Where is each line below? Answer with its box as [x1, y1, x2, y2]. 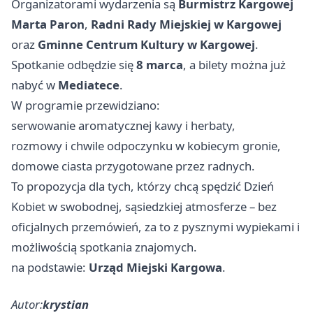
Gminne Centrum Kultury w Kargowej [38, 36, 255, 53]
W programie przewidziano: [11, 97, 160, 114]
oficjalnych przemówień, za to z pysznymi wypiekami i [11, 219, 300, 235]
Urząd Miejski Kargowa [89, 259, 222, 276]
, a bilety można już [183, 57, 286, 73]
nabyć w [11, 77, 58, 94]
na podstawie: [11, 259, 89, 276]
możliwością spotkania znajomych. [11, 239, 197, 256]
